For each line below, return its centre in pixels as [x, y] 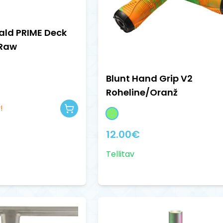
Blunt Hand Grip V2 [150, 79]
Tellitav [120, 154]
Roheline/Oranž [142, 93]
